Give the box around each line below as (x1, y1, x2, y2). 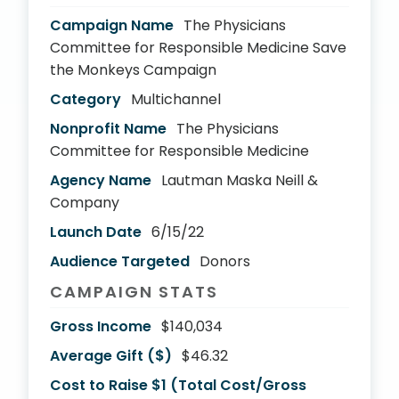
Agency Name (50, 170, 151, 191)
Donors (199, 251, 250, 272)
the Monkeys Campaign (50, 60, 216, 80)
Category (50, 89, 121, 110)
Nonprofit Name (50, 118, 167, 139)
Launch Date (50, 222, 142, 242)
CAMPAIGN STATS (50, 281, 218, 303)
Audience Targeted (50, 251, 190, 272)
